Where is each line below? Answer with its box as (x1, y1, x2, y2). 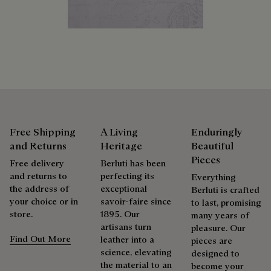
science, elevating (100, 246, 172, 258)
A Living (100, 125, 138, 139)
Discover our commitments (10, 5, 119, 18)
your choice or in (10, 195, 78, 207)
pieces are (191, 234, 232, 246)
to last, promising (191, 196, 261, 208)
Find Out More (10, 232, 71, 244)
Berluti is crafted (191, 183, 260, 195)
